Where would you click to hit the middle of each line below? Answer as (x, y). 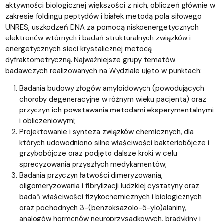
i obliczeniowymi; (47, 121)
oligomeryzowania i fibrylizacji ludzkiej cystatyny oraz (109, 186)
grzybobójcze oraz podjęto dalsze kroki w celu (98, 153)
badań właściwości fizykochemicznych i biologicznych (110, 197)
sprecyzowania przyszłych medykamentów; (93, 164)
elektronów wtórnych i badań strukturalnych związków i (98, 38)
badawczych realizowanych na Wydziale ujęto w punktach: (103, 70)
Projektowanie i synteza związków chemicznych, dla (106, 131)
